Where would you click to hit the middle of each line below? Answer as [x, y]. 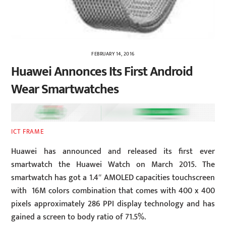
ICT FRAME [28, 132]
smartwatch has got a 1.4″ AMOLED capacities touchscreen [113, 178]
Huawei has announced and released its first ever [113, 151]
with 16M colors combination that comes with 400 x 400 [113, 191]
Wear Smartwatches [65, 89]
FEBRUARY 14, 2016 [113, 54]
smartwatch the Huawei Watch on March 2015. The [113, 164]
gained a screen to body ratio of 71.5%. [79, 217]
